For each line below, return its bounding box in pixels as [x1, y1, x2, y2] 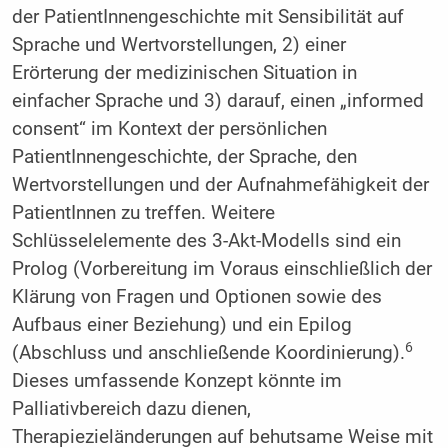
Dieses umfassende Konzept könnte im [11, 370, 342, 393]
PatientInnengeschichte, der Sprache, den [11, 146, 357, 169]
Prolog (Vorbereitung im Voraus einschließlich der [11, 258, 432, 281]
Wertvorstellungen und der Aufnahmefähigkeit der [11, 174, 429, 197]
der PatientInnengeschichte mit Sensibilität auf [11, 6, 404, 29]
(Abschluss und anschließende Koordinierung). [11, 342, 405, 365]
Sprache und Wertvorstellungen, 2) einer [11, 34, 346, 57]
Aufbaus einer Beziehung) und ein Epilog [11, 314, 352, 337]
